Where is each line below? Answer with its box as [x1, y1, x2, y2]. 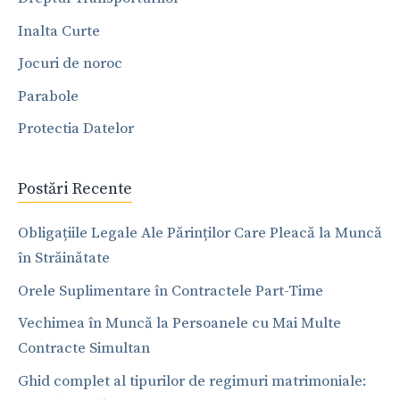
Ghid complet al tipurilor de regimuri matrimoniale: [18, 371, 367, 391]
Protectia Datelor [18, 119, 134, 139]
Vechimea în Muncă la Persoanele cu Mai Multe [18, 313, 341, 334]
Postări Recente [18, 179, 132, 200]
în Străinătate [18, 248, 110, 269]
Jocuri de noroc [18, 54, 122, 74]
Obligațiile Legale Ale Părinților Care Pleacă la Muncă [18, 223, 382, 244]
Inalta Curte [18, 21, 100, 41]
